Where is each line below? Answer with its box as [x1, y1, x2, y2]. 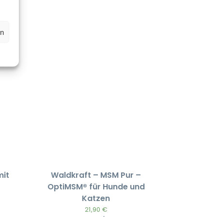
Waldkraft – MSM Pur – [51, 170, 141, 181]
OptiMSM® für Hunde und [47, 181, 145, 193]
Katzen [82, 193, 110, 204]
